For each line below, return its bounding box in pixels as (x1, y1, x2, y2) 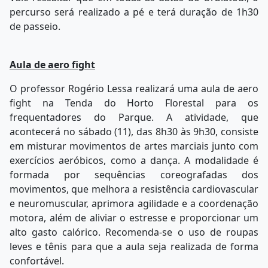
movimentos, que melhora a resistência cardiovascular (10, 182, 258, 196)
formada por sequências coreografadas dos (10, 168, 258, 182)
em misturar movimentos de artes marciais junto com (10, 139, 258, 153)
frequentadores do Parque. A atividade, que (10, 111, 258, 124)
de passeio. (10, 20, 60, 33)
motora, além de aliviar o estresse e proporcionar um (10, 211, 258, 225)
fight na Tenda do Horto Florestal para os (10, 96, 258, 110)
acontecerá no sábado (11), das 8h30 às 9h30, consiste (10, 125, 258, 139)
